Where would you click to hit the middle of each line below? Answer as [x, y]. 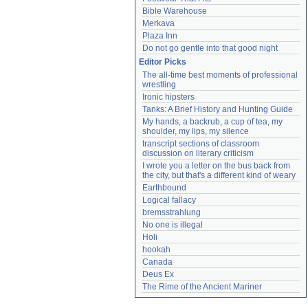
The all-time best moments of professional [220, 75]
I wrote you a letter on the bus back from [216, 166]
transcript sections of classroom [201, 144]
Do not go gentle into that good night [210, 48]
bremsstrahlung [172, 212]
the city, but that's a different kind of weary [219, 175]
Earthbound [164, 188]
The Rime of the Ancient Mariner [202, 287]
